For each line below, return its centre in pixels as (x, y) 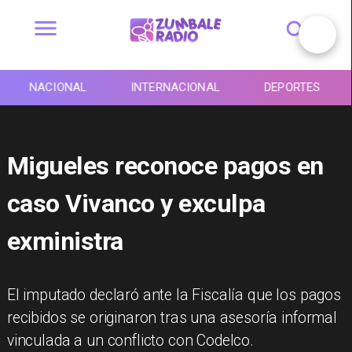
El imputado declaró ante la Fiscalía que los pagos (174, 295)
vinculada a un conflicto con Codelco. (130, 341)
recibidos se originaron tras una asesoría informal (172, 318)
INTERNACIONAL (175, 88)
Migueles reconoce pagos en (165, 165)
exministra (65, 241)
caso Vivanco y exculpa (136, 203)
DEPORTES (292, 88)
